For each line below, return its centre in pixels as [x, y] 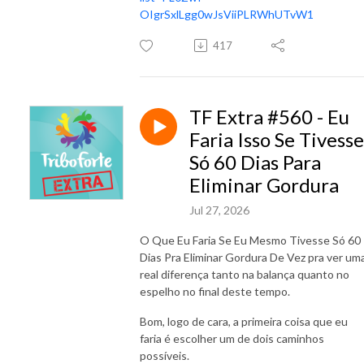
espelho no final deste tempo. [216, 291]
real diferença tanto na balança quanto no [245, 274]
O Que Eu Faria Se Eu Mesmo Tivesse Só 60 [250, 240]
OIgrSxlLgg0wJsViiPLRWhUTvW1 [227, 14]
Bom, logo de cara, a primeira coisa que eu [244, 321]
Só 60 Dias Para [255, 162]
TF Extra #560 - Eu [269, 116]
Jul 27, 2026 [219, 210]
